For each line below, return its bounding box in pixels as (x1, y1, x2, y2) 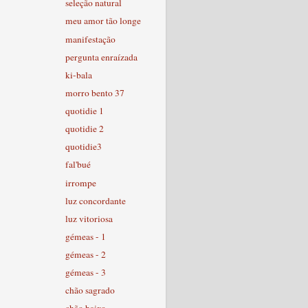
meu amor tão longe (65, 14, 141, 27)
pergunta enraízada (65, 50, 137, 63)
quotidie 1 (65, 104, 104, 117)
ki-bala (65, 68, 92, 81)
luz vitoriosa (65, 212, 113, 225)
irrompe (65, 176, 96, 189)
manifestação (65, 32, 115, 45)
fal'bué (65, 158, 91, 171)
